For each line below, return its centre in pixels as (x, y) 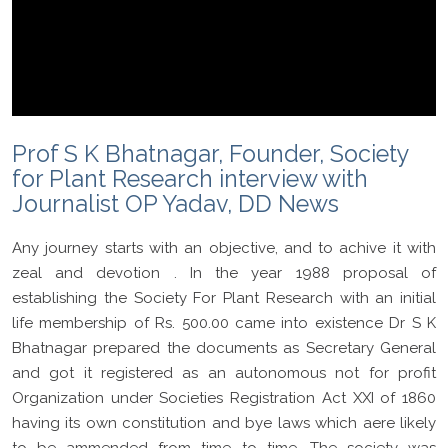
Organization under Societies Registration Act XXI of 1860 (224, 397)
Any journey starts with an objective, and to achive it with (224, 247)
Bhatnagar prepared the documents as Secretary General (224, 347)
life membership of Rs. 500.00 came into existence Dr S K (224, 322)
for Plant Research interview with (190, 178)
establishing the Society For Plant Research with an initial (224, 297)
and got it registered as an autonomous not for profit (224, 372)
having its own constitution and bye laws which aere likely (224, 422)
